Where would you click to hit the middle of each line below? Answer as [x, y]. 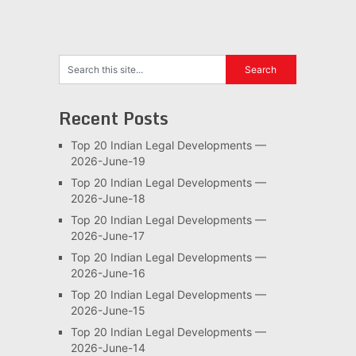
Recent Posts [113, 118]
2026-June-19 [108, 161]
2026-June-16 [108, 273]
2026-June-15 [108, 310]
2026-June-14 [108, 348]
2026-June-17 [107, 236]
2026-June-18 [108, 198]
